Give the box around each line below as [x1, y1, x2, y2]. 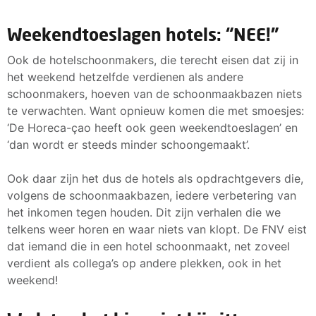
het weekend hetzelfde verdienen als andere [7, 69, 243, 84]
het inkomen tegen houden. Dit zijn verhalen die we [7, 205, 281, 219]
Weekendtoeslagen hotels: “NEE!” [7, 23, 279, 44]
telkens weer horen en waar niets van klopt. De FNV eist [7, 221, 307, 236]
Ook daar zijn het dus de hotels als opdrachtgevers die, [7, 171, 303, 186]
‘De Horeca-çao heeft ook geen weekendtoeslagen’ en [7, 120, 298, 135]
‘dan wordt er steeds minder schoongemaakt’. [7, 137, 250, 152]
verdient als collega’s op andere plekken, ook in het [7, 255, 281, 270]
